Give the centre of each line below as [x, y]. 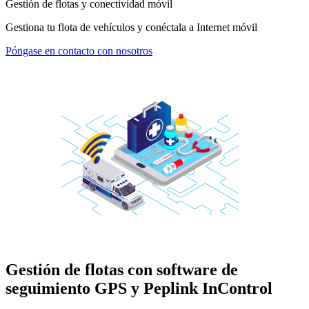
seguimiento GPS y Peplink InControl [139, 288]
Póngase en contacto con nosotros [79, 50]
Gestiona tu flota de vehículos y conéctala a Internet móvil [131, 27]
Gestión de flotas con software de [122, 269]
